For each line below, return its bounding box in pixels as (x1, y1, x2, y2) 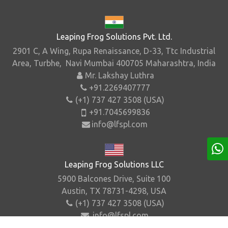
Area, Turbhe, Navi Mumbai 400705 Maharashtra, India (12, 59, 216, 68)
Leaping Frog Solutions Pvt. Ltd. (56, 32, 172, 42)
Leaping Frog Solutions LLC (64, 159, 164, 169)
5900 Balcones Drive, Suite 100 (58, 174, 170, 183)
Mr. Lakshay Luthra (85, 71, 154, 80)
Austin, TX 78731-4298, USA (62, 186, 166, 195)
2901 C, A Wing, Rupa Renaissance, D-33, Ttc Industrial (13, 46, 215, 56)
